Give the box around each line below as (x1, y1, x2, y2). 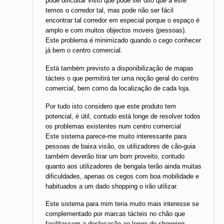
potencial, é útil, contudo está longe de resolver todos (45, 112, 200, 120)
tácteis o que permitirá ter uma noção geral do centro (45, 74, 198, 82)
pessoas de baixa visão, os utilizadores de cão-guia (45, 142, 195, 150)
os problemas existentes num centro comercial (45, 122, 181, 130)
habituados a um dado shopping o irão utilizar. (45, 182, 178, 190)
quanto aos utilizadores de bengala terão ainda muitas (45, 162, 201, 170)
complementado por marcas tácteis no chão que (45, 210, 185, 218)
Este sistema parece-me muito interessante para (45, 132, 186, 140)
